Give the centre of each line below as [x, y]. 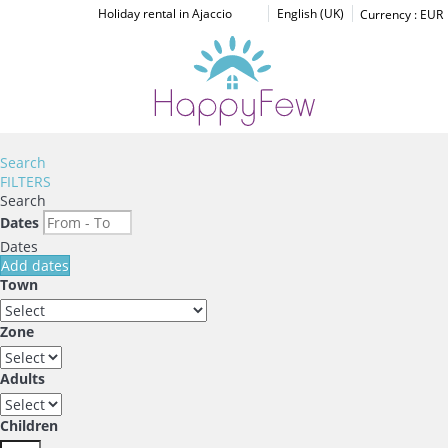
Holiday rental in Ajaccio [164, 13]
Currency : [388, 14]
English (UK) [310, 13]
